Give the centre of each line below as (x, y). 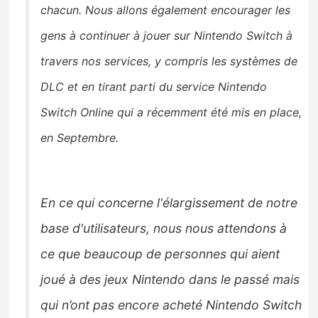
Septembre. (88, 138)
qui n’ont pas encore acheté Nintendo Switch (171, 305)
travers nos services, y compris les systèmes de (169, 61)
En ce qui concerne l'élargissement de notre (169, 203)
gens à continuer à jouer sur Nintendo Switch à (167, 36)
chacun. (61, 10)
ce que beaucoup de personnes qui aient (160, 254)
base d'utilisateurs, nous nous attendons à (164, 229)
